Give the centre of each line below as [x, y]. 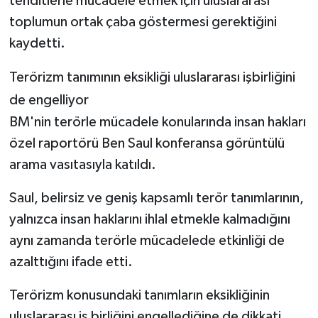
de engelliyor [49, 100]
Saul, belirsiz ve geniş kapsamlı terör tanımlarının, [156, 198]
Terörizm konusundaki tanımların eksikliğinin [139, 295]
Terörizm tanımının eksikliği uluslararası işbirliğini [152, 77]
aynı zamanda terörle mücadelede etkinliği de [147, 240]
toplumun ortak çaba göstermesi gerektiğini [143, 22]
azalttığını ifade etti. [71, 262]
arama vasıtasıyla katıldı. [82, 164]
